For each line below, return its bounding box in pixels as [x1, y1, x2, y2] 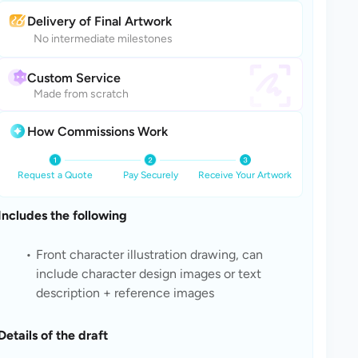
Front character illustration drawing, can [35, 247, 263, 262]
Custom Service [27, 70, 121, 86]
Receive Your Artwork [198, 169, 292, 181]
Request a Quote [18, 169, 93, 181]
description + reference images [36, 285, 214, 300]
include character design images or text [36, 266, 261, 281]
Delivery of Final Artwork [27, 13, 172, 29]
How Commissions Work [27, 123, 168, 139]
